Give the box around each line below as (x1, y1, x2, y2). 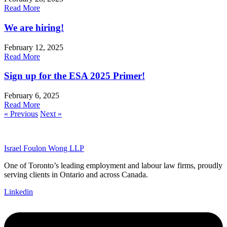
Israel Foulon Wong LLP (4, 144, 84, 153)
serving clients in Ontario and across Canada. (4, 170, 148, 179)
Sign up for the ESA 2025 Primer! (4, 70, 145, 82)
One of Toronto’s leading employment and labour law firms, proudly (4, 161, 222, 170)
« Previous (4, 109, 38, 119)
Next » (40, 109, 62, 119)
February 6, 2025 (4, 91, 59, 100)
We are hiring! (4, 22, 64, 33)
